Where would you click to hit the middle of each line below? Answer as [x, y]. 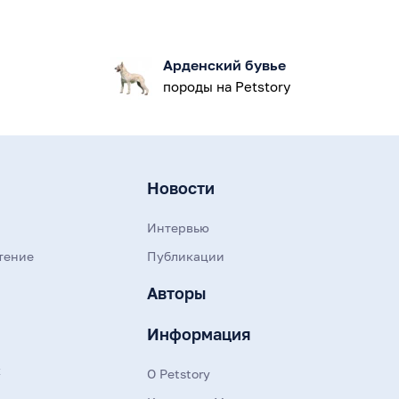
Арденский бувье [224, 65]
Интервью [179, 228]
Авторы [177, 293]
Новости [181, 188]
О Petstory [179, 374]
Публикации [186, 256]
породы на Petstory [226, 86]
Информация [199, 334]
